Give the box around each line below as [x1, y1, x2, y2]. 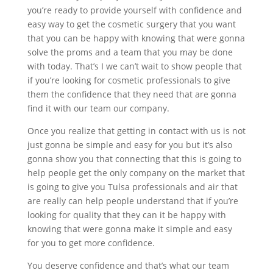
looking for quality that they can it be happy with [27, 209, 226, 221]
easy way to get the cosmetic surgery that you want [27, 18, 236, 30]
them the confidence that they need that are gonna [27, 88, 236, 101]
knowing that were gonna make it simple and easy [27, 223, 232, 235]
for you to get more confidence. [27, 237, 155, 249]
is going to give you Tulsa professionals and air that [27, 181, 238, 193]
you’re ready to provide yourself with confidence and [27, 4, 242, 16]
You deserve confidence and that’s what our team [27, 260, 229, 272]
